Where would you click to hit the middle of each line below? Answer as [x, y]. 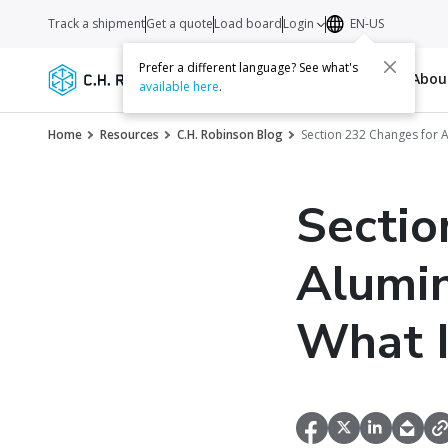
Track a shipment [96, 23]
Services [222, 78]
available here [179, 87]
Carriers [289, 78]
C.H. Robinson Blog [230, 134]
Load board [248, 23]
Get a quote [179, 23]
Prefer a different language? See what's [249, 68]
